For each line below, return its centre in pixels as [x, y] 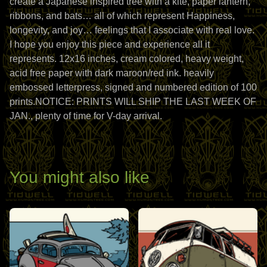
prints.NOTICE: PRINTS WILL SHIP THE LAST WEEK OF [133, 101]
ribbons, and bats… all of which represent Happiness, [122, 15]
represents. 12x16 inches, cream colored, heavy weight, [127, 58]
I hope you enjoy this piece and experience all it [110, 44]
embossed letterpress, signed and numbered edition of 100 [133, 87]
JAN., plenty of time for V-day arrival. [86, 116]
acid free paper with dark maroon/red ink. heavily [112, 73]
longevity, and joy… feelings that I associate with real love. [132, 30]
